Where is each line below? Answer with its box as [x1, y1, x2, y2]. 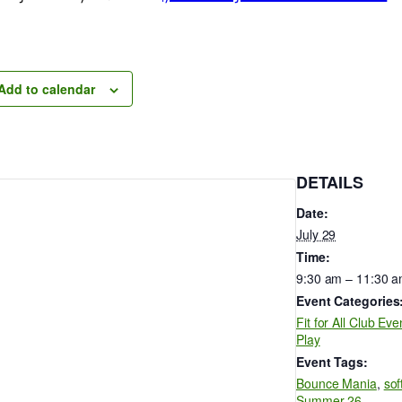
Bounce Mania [296, 374, 377, 392]
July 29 [296, 225, 336, 243]
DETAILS [296, 170, 363, 194]
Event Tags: [296, 353, 368, 371]
